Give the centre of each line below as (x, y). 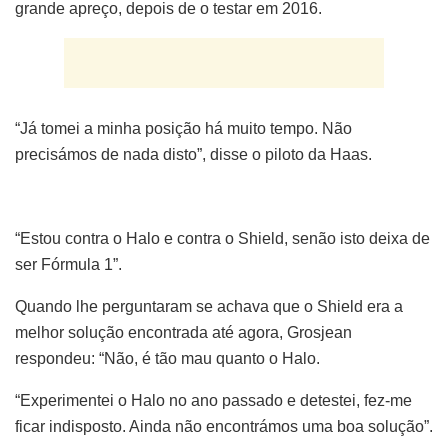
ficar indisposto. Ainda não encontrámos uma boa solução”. (224, 427)
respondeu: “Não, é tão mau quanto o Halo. (167, 359)
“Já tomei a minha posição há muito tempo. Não (183, 128)
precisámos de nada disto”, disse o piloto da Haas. (193, 154)
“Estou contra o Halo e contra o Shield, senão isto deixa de (222, 239)
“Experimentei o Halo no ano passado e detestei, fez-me (213, 401)
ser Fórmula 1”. (68, 265)
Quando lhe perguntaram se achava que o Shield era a (209, 307)
